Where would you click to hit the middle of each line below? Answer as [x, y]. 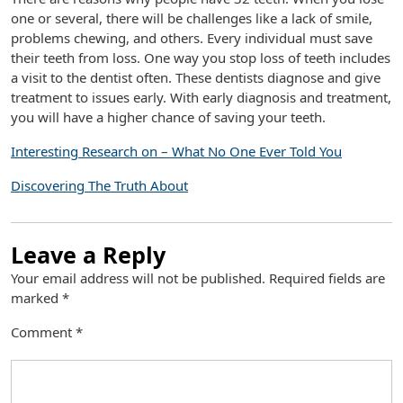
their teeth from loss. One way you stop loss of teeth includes [201, 58]
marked [36, 298]
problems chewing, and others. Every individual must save [192, 38]
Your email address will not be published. [138, 278]
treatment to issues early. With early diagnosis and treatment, [201, 97]
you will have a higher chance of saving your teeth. [168, 117]
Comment [43, 332]
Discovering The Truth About [99, 185]
